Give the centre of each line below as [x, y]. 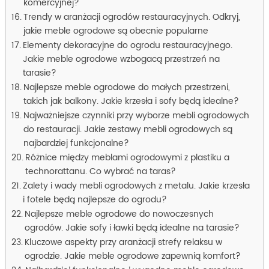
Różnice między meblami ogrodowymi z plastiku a [127, 158]
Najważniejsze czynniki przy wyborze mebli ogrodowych [136, 116]
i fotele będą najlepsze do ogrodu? [95, 200]
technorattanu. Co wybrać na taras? [100, 172]
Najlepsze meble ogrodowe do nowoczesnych [119, 215]
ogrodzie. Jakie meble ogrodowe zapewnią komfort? [132, 257]
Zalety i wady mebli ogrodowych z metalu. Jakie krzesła [136, 186]
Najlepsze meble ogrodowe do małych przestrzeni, [126, 88]
